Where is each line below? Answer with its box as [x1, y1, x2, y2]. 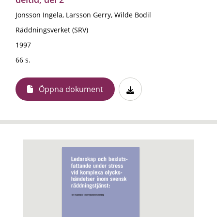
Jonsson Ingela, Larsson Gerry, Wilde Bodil [15, 10, 151, 19]
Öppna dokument [39, 83, 103, 94]
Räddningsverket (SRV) [15, 25, 88, 34]
